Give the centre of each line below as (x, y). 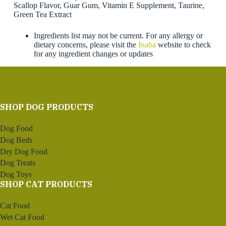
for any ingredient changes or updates (93, 54)
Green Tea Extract (42, 15)
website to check (183, 45)
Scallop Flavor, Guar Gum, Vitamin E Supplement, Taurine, (109, 6)
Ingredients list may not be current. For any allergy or (118, 36)
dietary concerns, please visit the (86, 45)
